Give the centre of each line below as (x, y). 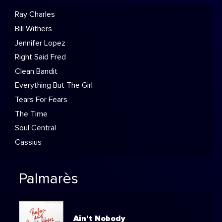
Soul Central (35, 128)
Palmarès (49, 179)
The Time (31, 114)
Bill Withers (33, 28)
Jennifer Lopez (40, 43)
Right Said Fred (40, 57)
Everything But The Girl (54, 85)
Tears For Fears (41, 99)
